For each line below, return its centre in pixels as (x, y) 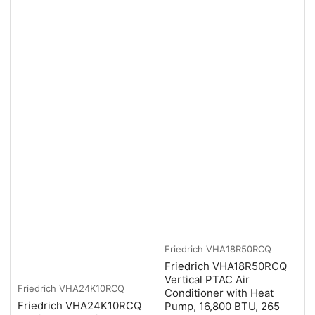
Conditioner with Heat (219, 292)
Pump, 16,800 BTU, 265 (222, 306)
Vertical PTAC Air (207, 279)
